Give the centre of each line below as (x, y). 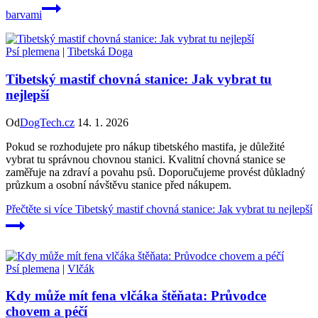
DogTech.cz (47, 122)
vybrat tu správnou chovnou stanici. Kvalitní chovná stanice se (146, 159)
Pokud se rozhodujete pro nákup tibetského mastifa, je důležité (145, 146)
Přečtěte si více (39, 209)
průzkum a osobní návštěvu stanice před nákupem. (119, 185)
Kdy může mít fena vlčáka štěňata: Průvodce (136, 296)
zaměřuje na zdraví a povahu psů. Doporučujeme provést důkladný (155, 172)
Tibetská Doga (100, 52)
